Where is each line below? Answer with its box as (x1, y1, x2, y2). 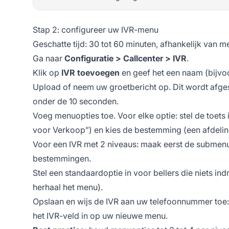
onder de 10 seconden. (33, 96, 119, 106)
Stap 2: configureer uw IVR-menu (33, 24, 158, 35)
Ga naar (33, 53, 64, 63)
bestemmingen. (33, 153, 91, 164)
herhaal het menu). (33, 181, 103, 192)
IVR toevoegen (61, 67, 120, 78)
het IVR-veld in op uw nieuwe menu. (33, 210, 168, 221)
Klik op (33, 67, 61, 78)
